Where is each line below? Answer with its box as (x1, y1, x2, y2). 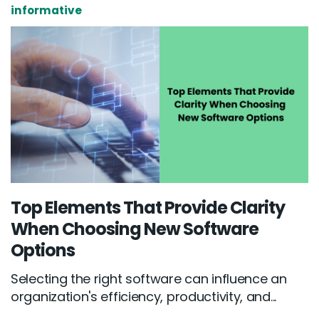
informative (11, 3, 82, 19)
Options (11, 238, 75, 262)
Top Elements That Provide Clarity (11, 195, 285, 219)
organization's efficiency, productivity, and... (11, 287, 276, 305)
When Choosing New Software (11, 216, 258, 241)
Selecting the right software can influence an (11, 269, 287, 288)
